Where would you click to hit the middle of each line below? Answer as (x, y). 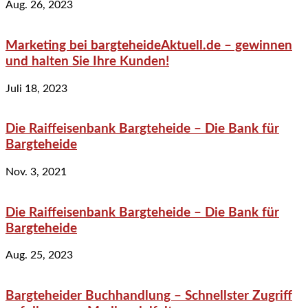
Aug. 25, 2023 (39, 255)
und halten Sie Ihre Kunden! (87, 61)
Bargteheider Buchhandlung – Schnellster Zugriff (149, 296)
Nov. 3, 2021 (36, 172)
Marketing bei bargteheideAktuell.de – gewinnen (149, 45)
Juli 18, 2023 (36, 88)
